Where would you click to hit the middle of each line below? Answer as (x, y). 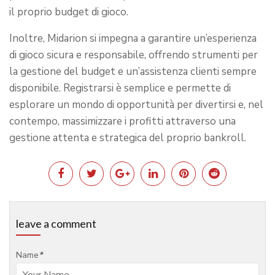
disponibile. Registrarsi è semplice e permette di (120, 88)
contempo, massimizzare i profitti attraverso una (122, 121)
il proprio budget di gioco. (69, 12)
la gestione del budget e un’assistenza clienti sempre (133, 71)
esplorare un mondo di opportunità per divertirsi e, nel (136, 104)
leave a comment (56, 223)
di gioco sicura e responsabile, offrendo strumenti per (134, 55)
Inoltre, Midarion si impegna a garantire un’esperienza (133, 38)
